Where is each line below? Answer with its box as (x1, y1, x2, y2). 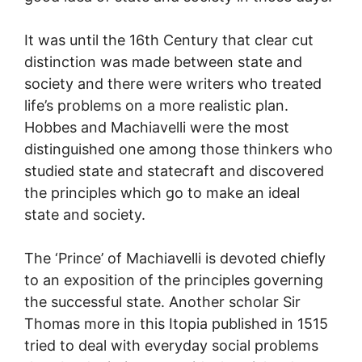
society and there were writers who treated (24, 74, 322, 92)
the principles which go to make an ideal (24, 183, 300, 201)
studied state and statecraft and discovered (24, 162, 324, 179)
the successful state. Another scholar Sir (24, 293, 301, 310)
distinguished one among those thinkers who (24, 140, 333, 158)
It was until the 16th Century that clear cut (24, 31, 314, 48)
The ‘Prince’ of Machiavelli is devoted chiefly (24, 249, 326, 267)
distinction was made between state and (24, 53, 302, 70)
